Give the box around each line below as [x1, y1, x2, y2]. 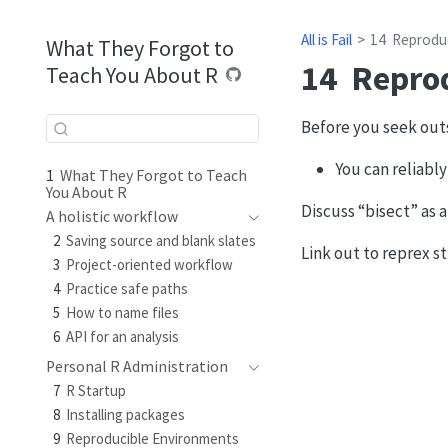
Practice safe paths [66, 279, 189, 299]
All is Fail [301, 30, 352, 49]
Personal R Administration [45, 356, 228, 376]
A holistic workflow [45, 206, 178, 226]
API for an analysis [66, 326, 180, 346]
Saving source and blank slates [66, 231, 257, 251]
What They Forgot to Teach [59, 165, 247, 185]
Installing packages [66, 405, 186, 425]
